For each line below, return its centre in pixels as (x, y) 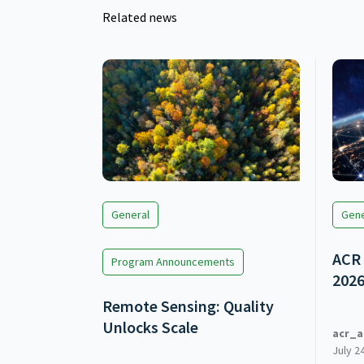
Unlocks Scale (150, 327)
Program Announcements (173, 262)
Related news (139, 17)
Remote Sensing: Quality (188, 306)
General (130, 215)
